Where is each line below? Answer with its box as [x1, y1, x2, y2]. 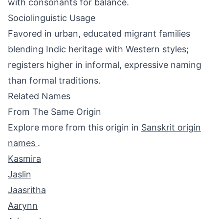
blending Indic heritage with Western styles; [8, 44, 189, 54]
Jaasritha [8, 185, 46, 195]
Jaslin [8, 169, 31, 179]
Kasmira [8, 153, 41, 164]
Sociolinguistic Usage [8, 13, 95, 23]
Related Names [8, 91, 70, 101]
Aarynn [8, 200, 38, 211]
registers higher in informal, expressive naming [8, 60, 201, 70]
